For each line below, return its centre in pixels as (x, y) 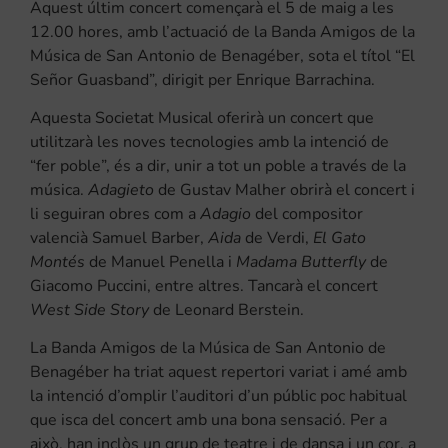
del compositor (307, 213)
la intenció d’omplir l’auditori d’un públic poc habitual (218, 395)
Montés (57, 261)
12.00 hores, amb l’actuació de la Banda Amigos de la (222, 31)
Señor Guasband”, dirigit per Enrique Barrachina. (202, 79)
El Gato (339, 237)
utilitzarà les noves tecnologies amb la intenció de (209, 141)
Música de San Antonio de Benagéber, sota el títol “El (222, 55)
